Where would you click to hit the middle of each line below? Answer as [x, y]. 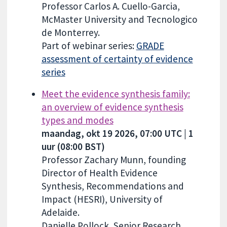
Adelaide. [61, 213]
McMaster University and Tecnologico [119, 19]
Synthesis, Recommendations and [112, 186]
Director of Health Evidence [99, 173]
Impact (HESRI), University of [102, 199]
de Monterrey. [70, 32]
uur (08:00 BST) [73, 147]
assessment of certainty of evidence [117, 59]
